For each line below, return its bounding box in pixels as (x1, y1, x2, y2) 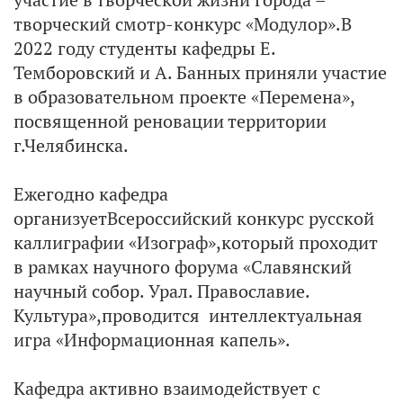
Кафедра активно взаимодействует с (13, 377, 320, 399)
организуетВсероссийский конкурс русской (13, 207, 374, 229)
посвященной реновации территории (13, 110, 327, 132)
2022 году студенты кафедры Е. (13, 37, 275, 59)
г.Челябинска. (13, 134, 129, 157)
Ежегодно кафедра (13, 183, 168, 205)
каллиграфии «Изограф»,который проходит (13, 231, 378, 254)
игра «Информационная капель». (13, 328, 294, 351)
